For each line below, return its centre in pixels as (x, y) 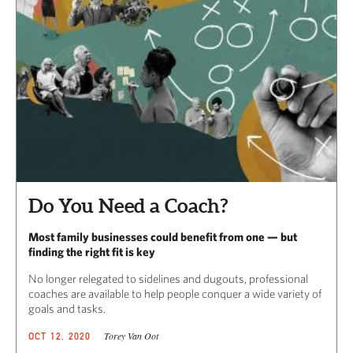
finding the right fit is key (92, 251)
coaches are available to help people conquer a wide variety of (175, 293)
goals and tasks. (67, 308)
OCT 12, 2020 (60, 336)
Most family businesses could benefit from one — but (163, 236)
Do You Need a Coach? (128, 205)
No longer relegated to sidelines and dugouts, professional (168, 278)
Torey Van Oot (131, 335)
